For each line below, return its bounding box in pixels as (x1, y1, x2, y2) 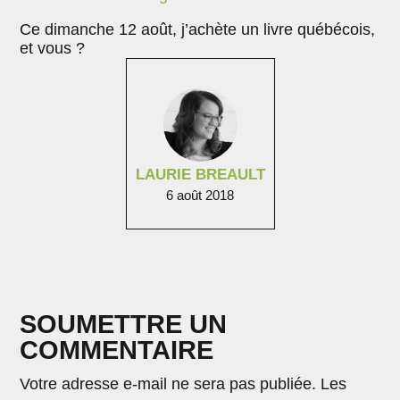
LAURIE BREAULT (135, 165, 265, 183)
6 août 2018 (166, 187, 234, 203)
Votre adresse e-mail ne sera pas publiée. (20, 374, 317, 393)
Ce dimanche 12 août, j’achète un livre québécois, (20, 20, 376, 38)
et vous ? (20, 38, 86, 57)
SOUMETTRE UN (20, 309, 228, 338)
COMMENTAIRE (20, 335, 214, 364)
